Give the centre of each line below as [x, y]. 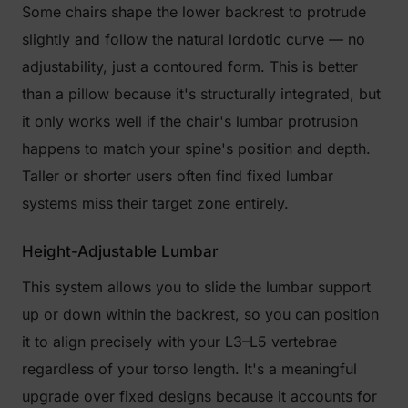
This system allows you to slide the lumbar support [196, 287]
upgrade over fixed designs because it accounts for [199, 396]
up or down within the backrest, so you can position [200, 314]
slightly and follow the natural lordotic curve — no [194, 39]
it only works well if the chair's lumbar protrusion [190, 121]
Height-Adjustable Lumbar [120, 251]
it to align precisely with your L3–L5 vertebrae [179, 342]
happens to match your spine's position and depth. [196, 148]
